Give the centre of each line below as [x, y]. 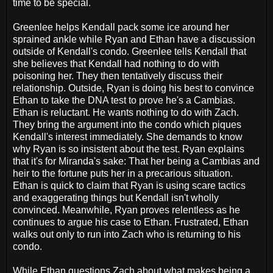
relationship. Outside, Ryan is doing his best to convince [133, 88]
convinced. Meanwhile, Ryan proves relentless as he [126, 210]
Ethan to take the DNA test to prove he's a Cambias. [124, 101]
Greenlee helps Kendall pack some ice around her [121, 27]
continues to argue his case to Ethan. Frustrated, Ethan [131, 222]
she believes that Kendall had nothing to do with [116, 64]
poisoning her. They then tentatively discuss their [118, 76]
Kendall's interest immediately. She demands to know [128, 137]
